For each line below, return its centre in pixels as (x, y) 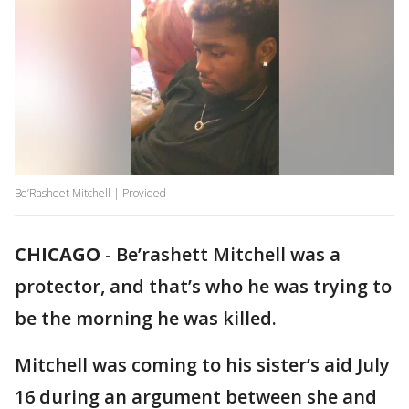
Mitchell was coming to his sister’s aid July (202, 365)
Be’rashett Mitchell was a (228, 255)
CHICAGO (58, 255)
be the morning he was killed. (146, 319)
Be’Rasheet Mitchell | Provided (90, 194)
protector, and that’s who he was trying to (203, 287)
